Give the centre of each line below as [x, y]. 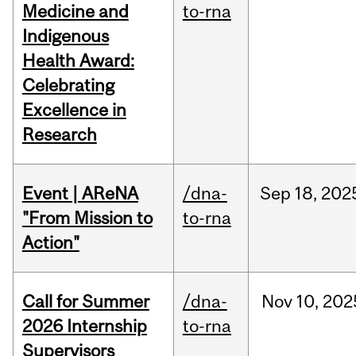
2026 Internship [84, 326]
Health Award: [78, 61]
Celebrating [68, 85]
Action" [50, 243]
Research [59, 135]
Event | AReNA [80, 193]
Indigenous [65, 36]
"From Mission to [87, 218]
